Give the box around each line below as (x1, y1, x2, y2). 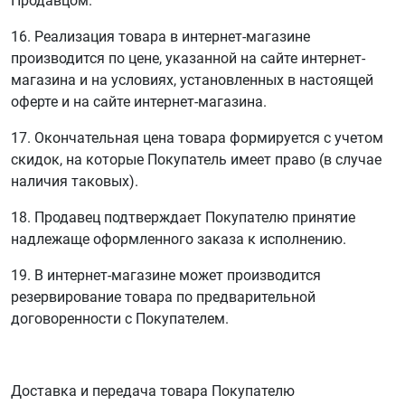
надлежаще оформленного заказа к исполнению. (11, 231, 346, 248)
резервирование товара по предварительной (11, 288, 316, 306)
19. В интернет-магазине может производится (11, 267, 321, 284)
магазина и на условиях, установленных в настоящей (11, 71, 373, 89)
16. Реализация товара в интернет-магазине (11, 28, 310, 45)
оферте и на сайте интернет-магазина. (11, 93, 267, 110)
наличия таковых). (11, 173, 138, 190)
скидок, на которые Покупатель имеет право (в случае (11, 151, 381, 168)
